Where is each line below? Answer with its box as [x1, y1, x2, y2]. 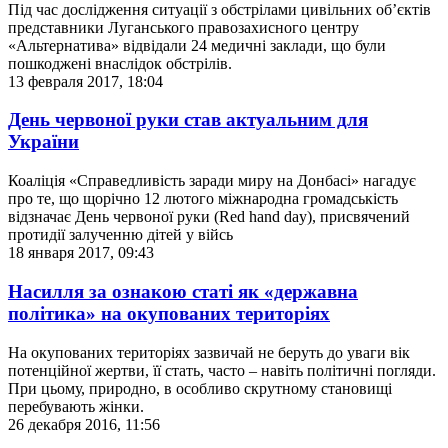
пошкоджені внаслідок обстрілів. [8, 54, 232, 72]
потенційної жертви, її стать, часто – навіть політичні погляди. [8, 361, 436, 379]
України [8, 131, 79, 153]
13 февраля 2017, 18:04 [8, 72, 163, 90]
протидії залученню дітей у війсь [8, 226, 233, 244]
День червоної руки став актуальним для [8, 109, 368, 131]
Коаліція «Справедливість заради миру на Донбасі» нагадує [8, 172, 416, 190]
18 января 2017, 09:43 [8, 244, 154, 262]
